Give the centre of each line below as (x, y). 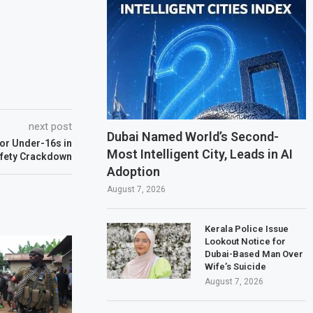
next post (51, 126)
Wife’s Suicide (236, 266)
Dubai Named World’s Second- (193, 136)
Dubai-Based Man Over (254, 254)
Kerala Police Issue (247, 228)
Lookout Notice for (246, 241)
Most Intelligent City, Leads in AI (200, 154)
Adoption (134, 171)
